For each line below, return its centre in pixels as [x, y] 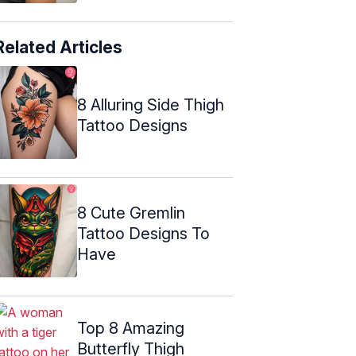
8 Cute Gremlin [131, 213]
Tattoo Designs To [143, 233]
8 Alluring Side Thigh [151, 104]
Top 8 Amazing [131, 329]
